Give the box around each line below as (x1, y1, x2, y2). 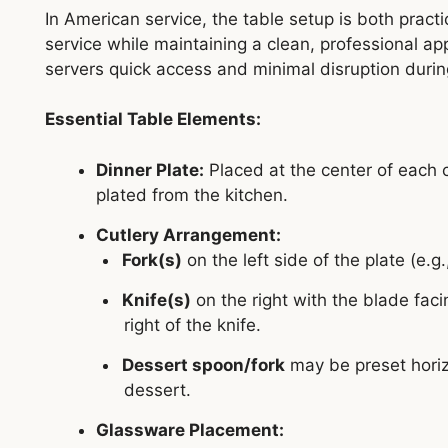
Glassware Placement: (95, 419, 284, 440)
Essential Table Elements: (44, 109, 261, 130)
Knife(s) (122, 289, 191, 310)
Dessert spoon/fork (122, 354, 285, 375)
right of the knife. (124, 314, 261, 335)
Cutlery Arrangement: (95, 224, 281, 245)
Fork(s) (122, 249, 182, 270)
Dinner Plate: (95, 159, 204, 180)
